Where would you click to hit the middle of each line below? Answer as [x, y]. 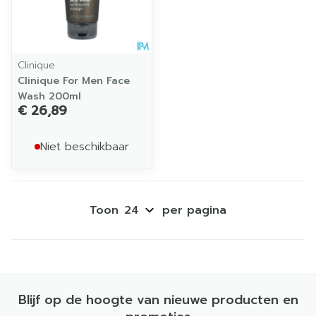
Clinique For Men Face [74, 81]
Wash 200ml [49, 96]
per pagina [194, 210]
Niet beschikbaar [85, 147]
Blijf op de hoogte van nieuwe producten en [158, 300]
